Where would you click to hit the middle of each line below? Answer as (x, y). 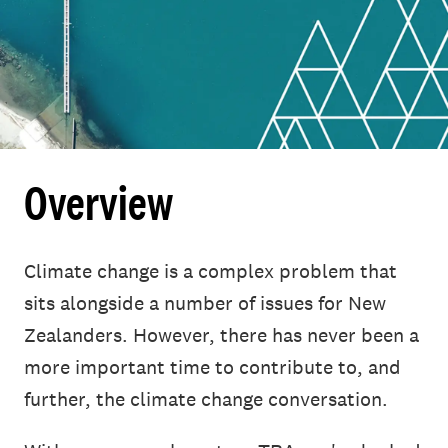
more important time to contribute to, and (212, 367)
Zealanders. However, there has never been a (221, 335)
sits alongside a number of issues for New (205, 303)
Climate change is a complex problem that (210, 271)
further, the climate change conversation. (206, 399)
